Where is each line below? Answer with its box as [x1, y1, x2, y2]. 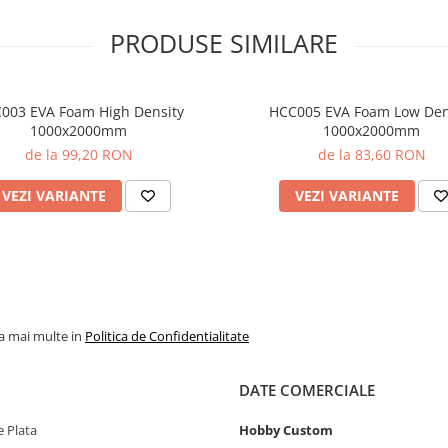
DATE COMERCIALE [239, 380, 375, 400]
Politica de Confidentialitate [85, 327, 249, 345]
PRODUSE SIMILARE [110, 26, 338, 60]
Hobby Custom [239, 421, 333, 439]
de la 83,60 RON [317, 145, 426, 164]
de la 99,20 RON [24, 145, 133, 164]
